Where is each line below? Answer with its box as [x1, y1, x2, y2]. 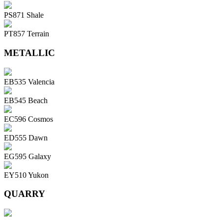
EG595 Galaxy [4, 152, 51, 161]
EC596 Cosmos [4, 114, 53, 123]
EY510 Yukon [4, 170, 49, 179]
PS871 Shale [4, 11, 44, 20]
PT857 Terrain [4, 29, 49, 38]
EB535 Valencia [4, 77, 55, 86]
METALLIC [4, 47, 55, 58]
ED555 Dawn [4, 133, 48, 142]
